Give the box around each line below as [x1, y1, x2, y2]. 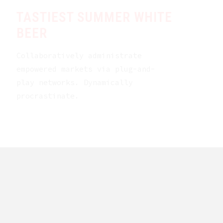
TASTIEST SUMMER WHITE [16, 9, 172, 26]
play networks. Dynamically [16, 78, 133, 88]
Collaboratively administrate [16, 51, 142, 61]
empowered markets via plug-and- [16, 64, 155, 74]
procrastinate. [16, 91, 79, 101]
